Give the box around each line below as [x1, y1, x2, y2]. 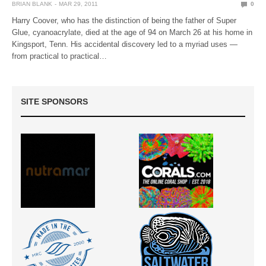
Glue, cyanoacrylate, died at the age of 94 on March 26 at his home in [12, 28, 253, 37]
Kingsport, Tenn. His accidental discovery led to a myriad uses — [12, 40, 238, 49]
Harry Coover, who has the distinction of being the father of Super [12, 16, 237, 26]
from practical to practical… [12, 52, 107, 61]
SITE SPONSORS [21, 97, 88, 107]
